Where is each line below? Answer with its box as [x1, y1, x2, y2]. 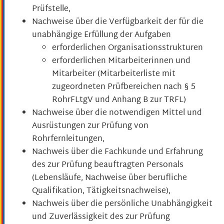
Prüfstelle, [32, 1, 70, 16]
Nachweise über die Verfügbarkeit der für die [32, 14, 203, 29]
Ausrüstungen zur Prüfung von [32, 118, 148, 133]
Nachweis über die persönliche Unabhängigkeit [32, 196, 212, 211]
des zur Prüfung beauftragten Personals [32, 157, 183, 172]
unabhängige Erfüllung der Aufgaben [32, 27, 171, 42]
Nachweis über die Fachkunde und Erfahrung [32, 144, 203, 159]
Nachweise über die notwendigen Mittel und [32, 105, 202, 120]
